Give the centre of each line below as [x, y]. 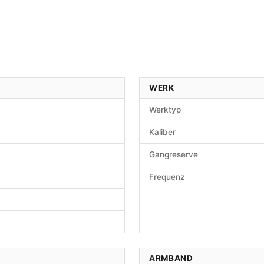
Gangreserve [174, 155]
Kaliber [162, 132]
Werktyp [165, 110]
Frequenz [167, 177]
